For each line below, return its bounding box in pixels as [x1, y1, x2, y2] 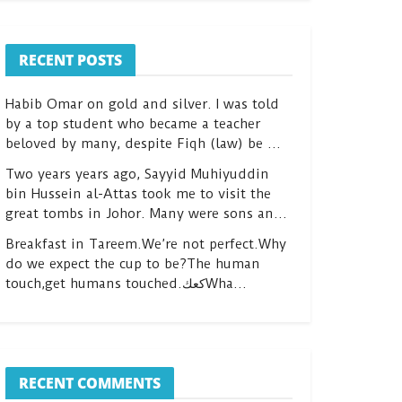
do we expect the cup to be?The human [5, 256, 260, 272]
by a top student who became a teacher [5, 116, 260, 132]
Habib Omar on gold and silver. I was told [5, 96, 279, 112]
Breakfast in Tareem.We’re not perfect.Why [5, 236, 286, 252]
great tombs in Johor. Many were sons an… [5, 205, 287, 222]
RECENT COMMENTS [19, 373, 161, 393]
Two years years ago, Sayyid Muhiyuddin [5, 166, 269, 182]
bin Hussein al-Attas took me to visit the [5, 186, 271, 202]
